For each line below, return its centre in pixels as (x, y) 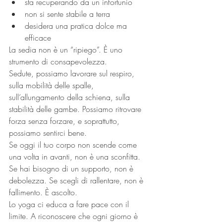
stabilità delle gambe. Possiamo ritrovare (76, 109)
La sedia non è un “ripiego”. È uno (67, 50)
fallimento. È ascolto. (43, 192)
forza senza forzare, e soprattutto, (65, 121)
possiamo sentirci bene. (48, 133)
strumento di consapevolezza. (58, 61)
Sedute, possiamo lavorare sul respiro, (73, 73)
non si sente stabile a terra (67, 14)
